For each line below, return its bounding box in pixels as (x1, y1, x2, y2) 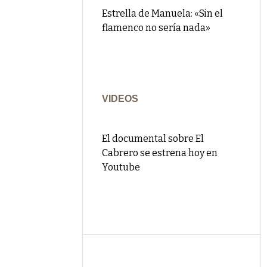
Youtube (102, 162, 141, 173)
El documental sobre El (102, 133, 204, 144)
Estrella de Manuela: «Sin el (102, 8, 223, 19)
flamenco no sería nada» (102, 22, 211, 33)
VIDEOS (102, 94, 139, 104)
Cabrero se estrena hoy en (102, 147, 218, 159)
